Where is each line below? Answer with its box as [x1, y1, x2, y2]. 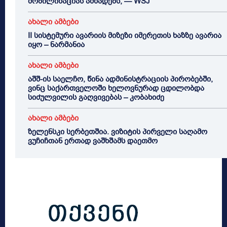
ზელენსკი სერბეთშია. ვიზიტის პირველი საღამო [28, 127, 207, 137]
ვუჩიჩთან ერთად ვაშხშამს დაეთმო [28, 136, 158, 146]
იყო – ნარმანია [28, 40, 85, 50]
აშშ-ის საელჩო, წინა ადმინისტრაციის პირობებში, [28, 74, 213, 85]
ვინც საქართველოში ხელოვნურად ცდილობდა [28, 83, 204, 94]
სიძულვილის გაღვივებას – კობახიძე [28, 92, 166, 103]
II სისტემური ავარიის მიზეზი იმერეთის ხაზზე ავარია [28, 30, 221, 41]
